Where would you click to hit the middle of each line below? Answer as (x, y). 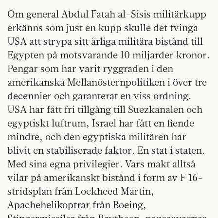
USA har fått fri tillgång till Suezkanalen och (105, 109)
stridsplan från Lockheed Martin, (81, 191)
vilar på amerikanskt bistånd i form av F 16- (105, 178)
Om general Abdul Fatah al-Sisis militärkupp (107, 14)
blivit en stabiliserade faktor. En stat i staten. (106, 150)
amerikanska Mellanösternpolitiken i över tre (107, 82)
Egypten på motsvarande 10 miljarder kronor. (109, 55)
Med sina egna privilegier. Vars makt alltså (101, 164)
